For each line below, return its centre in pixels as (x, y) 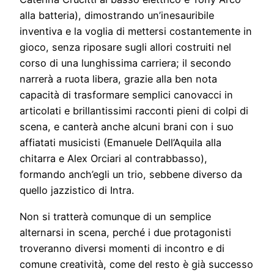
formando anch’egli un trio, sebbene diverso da (131, 175)
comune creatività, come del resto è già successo (136, 264)
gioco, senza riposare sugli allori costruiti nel (125, 47)
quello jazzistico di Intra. (77, 191)
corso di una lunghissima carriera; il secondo (125, 63)
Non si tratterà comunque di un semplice (115, 216)
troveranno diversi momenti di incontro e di (122, 248)
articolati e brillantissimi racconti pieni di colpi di (134, 111)
